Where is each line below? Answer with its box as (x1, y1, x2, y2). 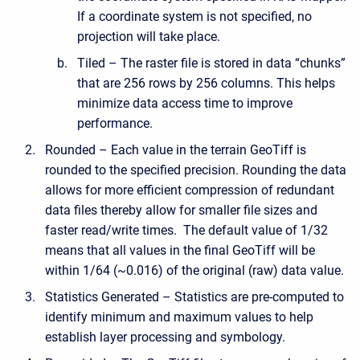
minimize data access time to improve (77, 95, 292, 111)
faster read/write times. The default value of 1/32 (45, 222, 328, 238)
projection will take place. (77, 28, 220, 44)
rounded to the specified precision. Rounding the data (45, 162, 346, 178)
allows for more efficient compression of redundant (45, 182, 334, 198)
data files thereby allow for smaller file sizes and (45, 202, 317, 218)
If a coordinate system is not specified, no (77, 8, 312, 24)
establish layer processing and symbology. (45, 329, 285, 345)
